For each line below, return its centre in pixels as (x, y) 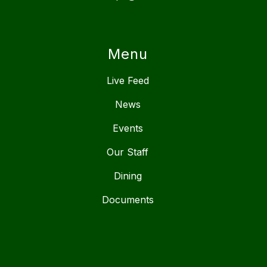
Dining (128, 176)
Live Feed (128, 81)
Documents (128, 200)
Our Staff (128, 152)
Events (128, 128)
